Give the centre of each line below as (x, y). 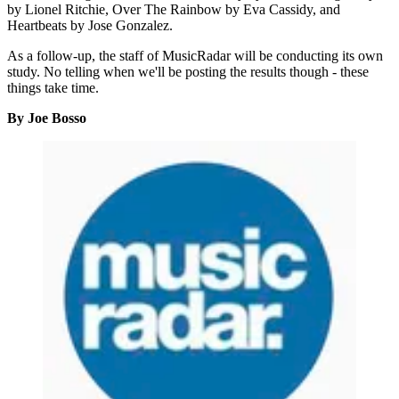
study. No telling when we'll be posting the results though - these (188, 72)
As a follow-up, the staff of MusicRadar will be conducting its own (195, 56)
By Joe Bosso (47, 118)
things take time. (53, 88)
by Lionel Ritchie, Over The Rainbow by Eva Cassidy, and (174, 10)
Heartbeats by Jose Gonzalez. (90, 26)
